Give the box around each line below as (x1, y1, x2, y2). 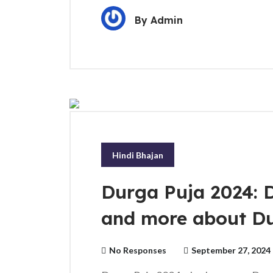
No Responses (109, 245, 166, 255)
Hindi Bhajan (112, 150, 163, 160)
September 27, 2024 (191, 245, 271, 255)
